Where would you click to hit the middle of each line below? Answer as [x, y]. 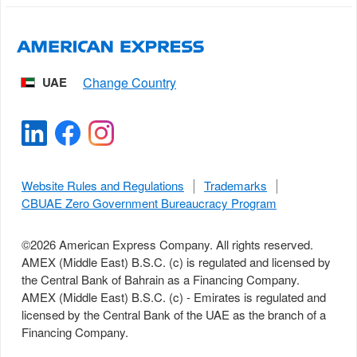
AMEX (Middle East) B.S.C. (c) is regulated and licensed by [176, 263]
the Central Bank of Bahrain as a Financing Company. [161, 281]
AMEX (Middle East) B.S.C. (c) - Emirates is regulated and [174, 298]
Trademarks [235, 187]
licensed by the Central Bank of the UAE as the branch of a [174, 316]
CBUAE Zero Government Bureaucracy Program [149, 204]
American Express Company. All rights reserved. [186, 246]
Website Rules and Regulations [103, 187]
